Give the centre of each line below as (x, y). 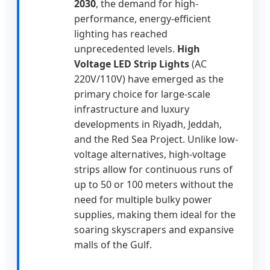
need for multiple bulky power (143, 200)
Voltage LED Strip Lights (132, 64)
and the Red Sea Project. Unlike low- (156, 140)
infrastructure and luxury (132, 109)
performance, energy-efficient (143, 19)
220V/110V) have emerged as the (149, 79)
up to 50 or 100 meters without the (154, 185)
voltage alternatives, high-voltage (150, 155)
